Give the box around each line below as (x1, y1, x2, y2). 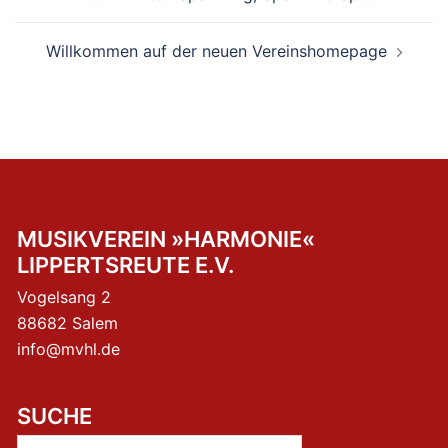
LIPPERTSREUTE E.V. (17, 252, 234, 279)
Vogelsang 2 (17, 287, 111, 308)
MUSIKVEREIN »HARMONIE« (17, 226, 315, 253)
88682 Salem (17, 313, 118, 334)
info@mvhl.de (17, 339, 120, 360)
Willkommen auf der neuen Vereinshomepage (45, 41, 387, 62)
